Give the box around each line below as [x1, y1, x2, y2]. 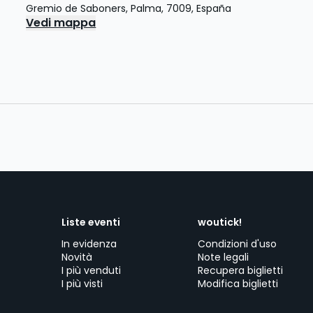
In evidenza [61, 237, 117, 251]
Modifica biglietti [198, 277, 278, 291]
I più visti [61, 277, 103, 291]
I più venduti [61, 263, 121, 277]
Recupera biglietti [198, 263, 283, 277]
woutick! [198, 215, 242, 229]
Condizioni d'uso [198, 237, 277, 251]
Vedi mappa [26, 15, 96, 31]
